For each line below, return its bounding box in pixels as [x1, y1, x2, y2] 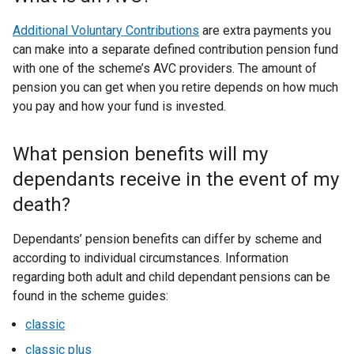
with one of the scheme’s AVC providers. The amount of [13, 61, 317, 76]
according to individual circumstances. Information [13, 250, 288, 265]
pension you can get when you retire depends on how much [13, 80, 338, 95]
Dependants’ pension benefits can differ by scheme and [13, 232, 322, 247]
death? [13, 194, 70, 216]
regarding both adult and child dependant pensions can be [13, 269, 330, 284]
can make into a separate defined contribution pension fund [13, 42, 338, 57]
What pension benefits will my [13, 143, 268, 165]
